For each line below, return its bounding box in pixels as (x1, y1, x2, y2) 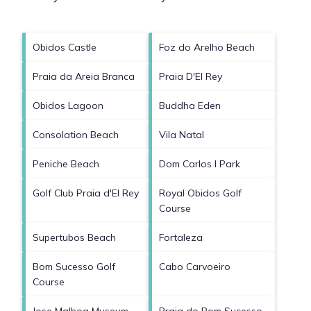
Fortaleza (159, 231, 203, 244)
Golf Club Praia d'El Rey (33, 187, 139, 200)
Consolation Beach (33, 128, 119, 142)
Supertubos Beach (33, 231, 116, 244)
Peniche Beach (33, 158, 99, 171)
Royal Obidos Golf (159, 187, 242, 200)
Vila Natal (159, 128, 204, 142)
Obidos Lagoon (33, 99, 103, 112)
